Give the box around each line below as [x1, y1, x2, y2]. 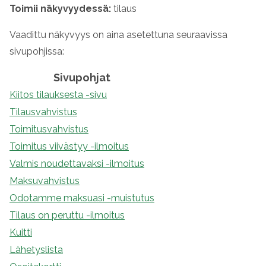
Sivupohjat [53, 71, 110, 84]
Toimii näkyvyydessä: [9, 3, 111, 14]
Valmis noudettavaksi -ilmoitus [9, 158, 144, 169]
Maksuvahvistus [9, 175, 80, 186]
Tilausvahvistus [9, 106, 77, 118]
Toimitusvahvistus [9, 123, 88, 135]
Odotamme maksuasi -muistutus [9, 192, 154, 204]
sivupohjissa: [9, 46, 64, 57]
